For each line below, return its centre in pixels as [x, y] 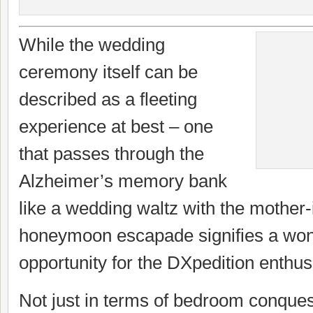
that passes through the [111, 154]
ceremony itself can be [108, 72]
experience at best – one [116, 126]
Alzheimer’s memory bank [123, 181]
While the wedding [92, 45]
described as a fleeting [108, 99]
